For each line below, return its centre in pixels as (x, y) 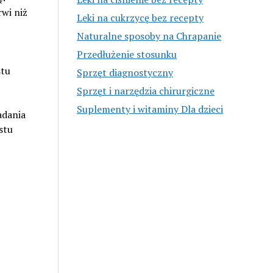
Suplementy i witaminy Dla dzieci (150, 109)
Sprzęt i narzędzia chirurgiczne (146, 90)
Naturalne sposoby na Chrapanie (149, 36)
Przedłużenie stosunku (127, 54)
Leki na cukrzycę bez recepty (140, 17)
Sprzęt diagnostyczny (125, 72)
